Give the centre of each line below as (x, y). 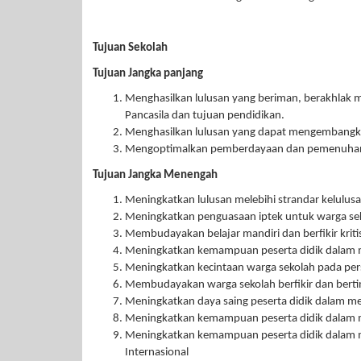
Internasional (157, 353)
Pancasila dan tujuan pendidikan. (205, 116)
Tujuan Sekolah (130, 48)
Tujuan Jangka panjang (148, 73)
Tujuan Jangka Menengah (155, 175)
